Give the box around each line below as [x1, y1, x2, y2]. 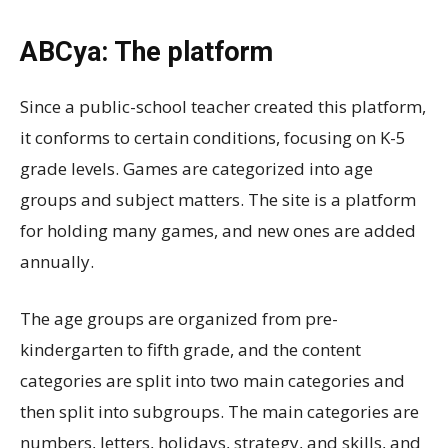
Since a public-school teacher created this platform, [20, 94, 426, 118]
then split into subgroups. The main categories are [20, 399, 419, 423]
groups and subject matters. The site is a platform [20, 187, 416, 211]
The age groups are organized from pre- [20, 306, 338, 330]
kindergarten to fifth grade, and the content [20, 337, 361, 361]
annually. [20, 249, 94, 273]
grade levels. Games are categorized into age [20, 156, 373, 180]
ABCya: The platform [20, 35, 273, 68]
